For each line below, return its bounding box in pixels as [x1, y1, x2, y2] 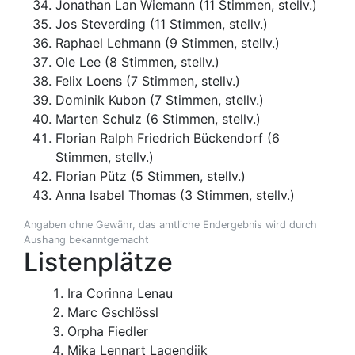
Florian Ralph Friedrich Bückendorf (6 [55, 130, 280, 147]
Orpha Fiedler [67, 323, 148, 340]
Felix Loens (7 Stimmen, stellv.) [55, 73, 240, 90]
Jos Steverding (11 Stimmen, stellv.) [55, 16, 268, 32]
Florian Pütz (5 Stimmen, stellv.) [55, 168, 246, 185]
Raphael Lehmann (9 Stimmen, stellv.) [55, 35, 280, 52]
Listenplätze [24, 246, 173, 278]
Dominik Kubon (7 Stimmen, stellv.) [55, 92, 264, 109]
